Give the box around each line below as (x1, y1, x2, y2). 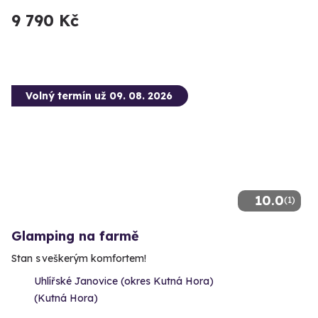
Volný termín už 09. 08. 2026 (26, 89, 172, 103)
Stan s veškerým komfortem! (11, 252, 146, 265)
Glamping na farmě (11, 228, 139, 245)
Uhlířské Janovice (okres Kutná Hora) (34, 275, 214, 288)
